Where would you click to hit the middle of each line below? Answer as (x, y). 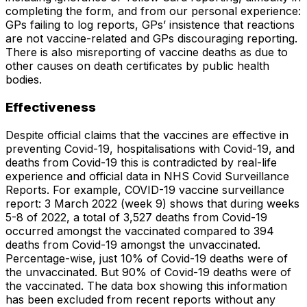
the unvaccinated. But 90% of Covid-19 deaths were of (148, 272)
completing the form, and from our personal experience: (153, 11)
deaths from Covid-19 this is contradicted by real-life (141, 162)
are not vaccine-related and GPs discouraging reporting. (151, 39)
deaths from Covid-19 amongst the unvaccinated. (133, 244)
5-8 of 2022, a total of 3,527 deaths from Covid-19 (136, 217)
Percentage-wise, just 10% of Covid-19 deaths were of (147, 258)
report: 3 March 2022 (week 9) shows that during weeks (152, 203)
